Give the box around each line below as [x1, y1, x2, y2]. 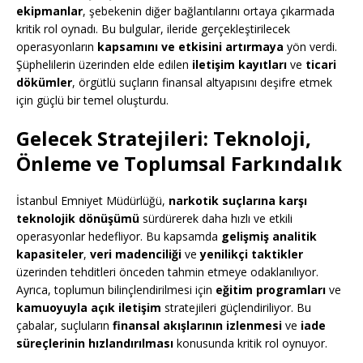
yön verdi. [284, 39, 337, 55]
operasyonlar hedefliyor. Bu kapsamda [16, 228, 221, 245]
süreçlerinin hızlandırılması [16, 335, 173, 352]
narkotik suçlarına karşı [169, 193, 307, 209]
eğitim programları [216, 282, 326, 298]
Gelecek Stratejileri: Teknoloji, [16, 125, 311, 152]
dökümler [16, 75, 72, 91]
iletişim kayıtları [192, 57, 287, 73]
